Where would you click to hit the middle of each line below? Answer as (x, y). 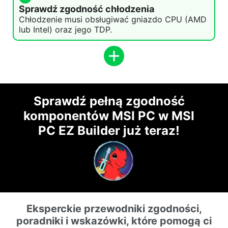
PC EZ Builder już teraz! (109, 130)
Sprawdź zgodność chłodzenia (87, 9)
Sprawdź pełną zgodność (109, 101)
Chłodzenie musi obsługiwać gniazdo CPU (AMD (113, 19)
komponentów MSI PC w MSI (109, 116)
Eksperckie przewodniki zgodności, (114, 208)
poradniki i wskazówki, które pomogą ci (114, 221)
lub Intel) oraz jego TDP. (65, 29)
